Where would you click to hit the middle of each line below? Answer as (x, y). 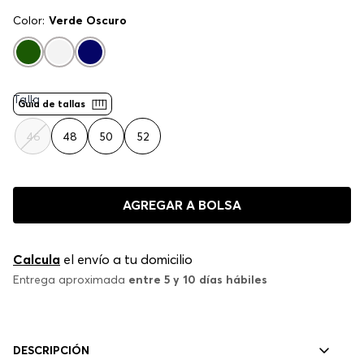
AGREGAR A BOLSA (182, 205)
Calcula (37, 260)
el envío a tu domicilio (126, 260)
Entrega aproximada (71, 280)
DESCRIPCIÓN (51, 350)
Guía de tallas (52, 104)
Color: (29, 21)
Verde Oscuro (88, 21)
